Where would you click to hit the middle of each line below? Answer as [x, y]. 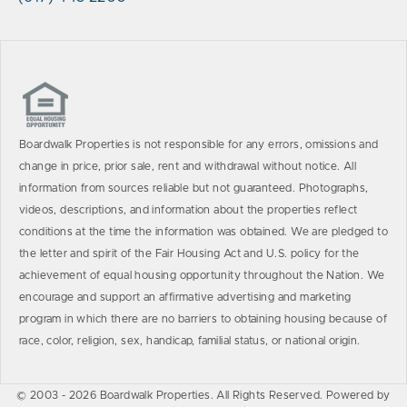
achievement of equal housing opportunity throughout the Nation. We [202, 275]
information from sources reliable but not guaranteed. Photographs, [194, 188]
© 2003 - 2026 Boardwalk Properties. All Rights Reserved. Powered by [203, 395]
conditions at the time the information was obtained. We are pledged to [203, 232]
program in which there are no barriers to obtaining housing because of [203, 319]
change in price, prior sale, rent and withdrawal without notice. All [188, 166]
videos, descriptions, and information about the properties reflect [189, 210]
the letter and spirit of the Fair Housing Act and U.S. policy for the [189, 253]
